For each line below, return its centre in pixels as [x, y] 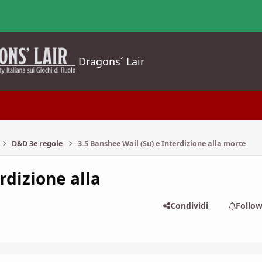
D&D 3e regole [37, 143]
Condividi [189, 205]
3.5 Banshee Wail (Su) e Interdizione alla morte [161, 143]
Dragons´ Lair [112, 61]
